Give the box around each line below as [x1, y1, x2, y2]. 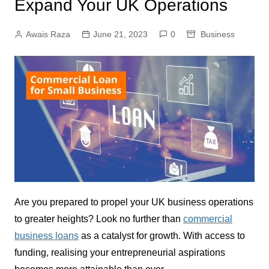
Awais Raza [25, 29, 70, 39]
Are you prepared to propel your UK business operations [14, 196, 253, 207]
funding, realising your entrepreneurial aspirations [14, 247, 225, 258]
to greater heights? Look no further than [14, 213, 183, 224]
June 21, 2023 [92, 29, 148, 39]
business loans [14, 230, 79, 241]
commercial [183, 213, 232, 224]
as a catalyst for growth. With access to [78, 230, 245, 241]
